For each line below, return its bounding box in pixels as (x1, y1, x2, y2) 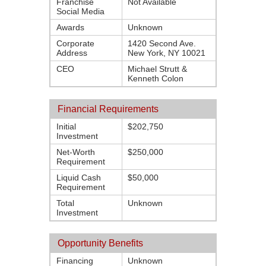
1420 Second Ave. (128, 39, 196, 48)
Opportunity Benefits (58, 238, 143, 248)
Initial (56, 122, 76, 131)
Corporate (56, 39, 94, 48)
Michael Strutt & (128, 64, 187, 74)
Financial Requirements (58, 104, 159, 114)
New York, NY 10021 (128, 48, 205, 58)
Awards (56, 23, 84, 32)
